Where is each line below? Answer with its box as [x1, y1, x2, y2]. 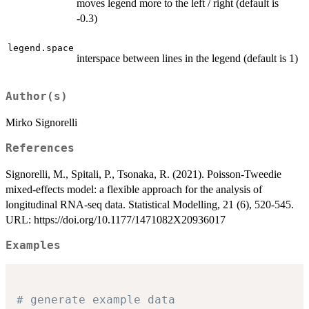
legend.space [8, 42, 74, 53]
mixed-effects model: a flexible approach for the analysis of [6, 183, 262, 196]
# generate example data [17, 292, 175, 306]
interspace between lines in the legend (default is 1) [77, 52, 298, 64]
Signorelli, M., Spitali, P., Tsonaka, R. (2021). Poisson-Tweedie [6, 168, 281, 181]
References [6, 142, 74, 155]
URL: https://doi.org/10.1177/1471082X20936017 [6, 214, 226, 226]
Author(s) [6, 90, 68, 103]
